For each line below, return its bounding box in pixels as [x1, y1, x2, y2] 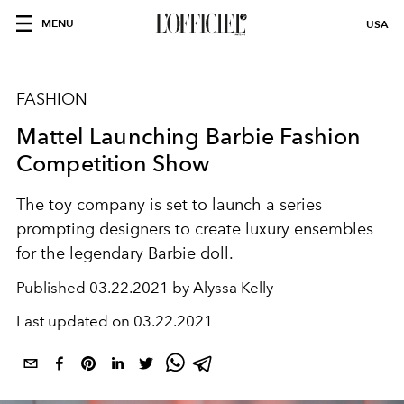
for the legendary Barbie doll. [16, 243, 234, 263]
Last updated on [16, 312, 133, 330]
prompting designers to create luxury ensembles [16, 219, 373, 239]
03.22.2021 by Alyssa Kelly [89, 279, 273, 297]
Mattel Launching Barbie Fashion [16, 123, 361, 150]
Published [16, 279, 89, 297]
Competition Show [16, 150, 210, 177]
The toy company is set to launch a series [16, 195, 322, 215]
